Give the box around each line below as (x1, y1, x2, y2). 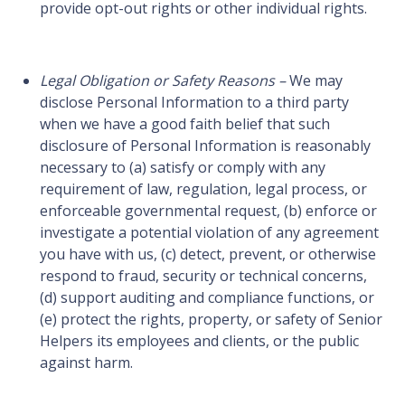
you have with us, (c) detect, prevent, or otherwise (40, 244, 376, 265)
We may (289, 71, 343, 91)
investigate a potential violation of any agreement (40, 222, 379, 243)
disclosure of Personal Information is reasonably (40, 136, 371, 156)
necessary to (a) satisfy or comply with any (40, 157, 325, 178)
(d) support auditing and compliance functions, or (40, 287, 374, 308)
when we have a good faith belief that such (40, 114, 330, 135)
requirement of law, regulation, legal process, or (40, 179, 367, 200)
